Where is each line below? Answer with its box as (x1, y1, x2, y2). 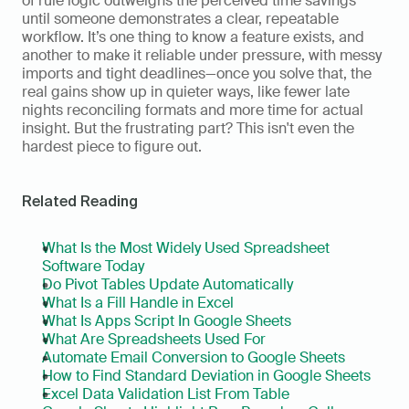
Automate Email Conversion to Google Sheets (42, 347, 345, 367)
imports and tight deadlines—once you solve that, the (22, 63, 372, 83)
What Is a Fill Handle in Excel (42, 292, 234, 312)
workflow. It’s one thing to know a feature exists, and (22, 26, 364, 47)
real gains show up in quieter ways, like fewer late (22, 81, 350, 101)
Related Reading (22, 192, 138, 209)
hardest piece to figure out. (22, 136, 202, 156)
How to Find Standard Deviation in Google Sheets (42, 365, 371, 385)
